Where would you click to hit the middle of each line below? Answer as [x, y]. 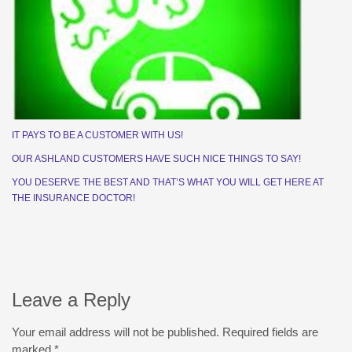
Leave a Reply [71, 300]
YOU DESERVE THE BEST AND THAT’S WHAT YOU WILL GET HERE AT [168, 183]
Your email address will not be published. [115, 332]
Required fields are [270, 332]
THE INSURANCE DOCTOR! [73, 198]
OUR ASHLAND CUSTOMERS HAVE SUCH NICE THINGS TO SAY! [156, 159]
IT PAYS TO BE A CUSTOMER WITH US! [97, 136]
